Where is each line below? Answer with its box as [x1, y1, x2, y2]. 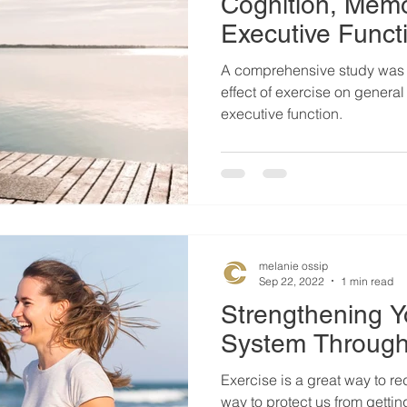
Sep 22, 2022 [259, 273, 324, 288]
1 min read [341, 273, 393, 288]
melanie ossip [259, 258, 328, 273]
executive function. [221, 104, 342, 123]
